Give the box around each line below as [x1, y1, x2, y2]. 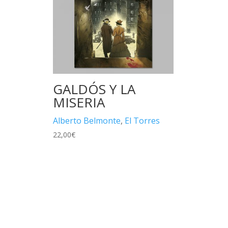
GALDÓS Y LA [53, 79, 135, 98]
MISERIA [53, 93, 105, 111]
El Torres [125, 115, 160, 126]
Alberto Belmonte [53, 115, 121, 126]
